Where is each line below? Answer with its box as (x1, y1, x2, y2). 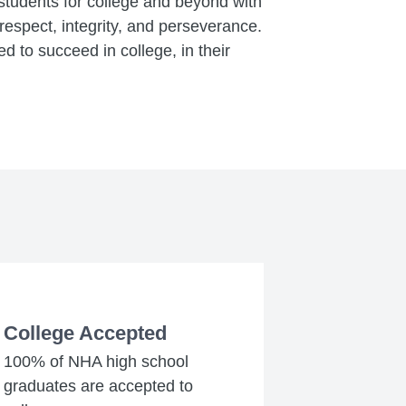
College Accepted (3, 321, 167, 344)
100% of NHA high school (3, 352, 188, 371)
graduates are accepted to (3, 376, 193, 395)
